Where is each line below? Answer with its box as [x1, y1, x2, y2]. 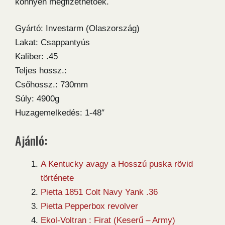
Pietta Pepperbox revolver [41, 201, 138, 211]
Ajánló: [15, 131, 47, 149]
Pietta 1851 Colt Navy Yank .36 [41, 187, 158, 197]
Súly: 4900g [15, 94, 59, 104]
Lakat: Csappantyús [15, 38, 90, 48]
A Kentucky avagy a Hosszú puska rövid [41, 159, 193, 169]
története [41, 173, 74, 183]
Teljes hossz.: [15, 66, 67, 76]
